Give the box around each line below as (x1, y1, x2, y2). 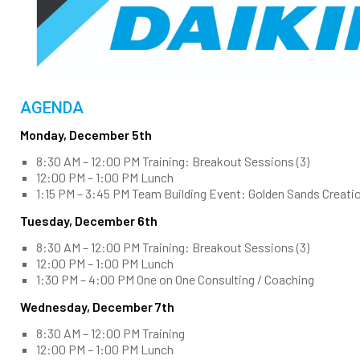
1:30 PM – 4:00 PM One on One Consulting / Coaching (36, 272, 314, 288)
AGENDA (20, 98, 84, 118)
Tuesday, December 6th (20, 213, 157, 229)
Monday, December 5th (20, 127, 152, 143)
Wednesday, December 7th (20, 299, 174, 315)
